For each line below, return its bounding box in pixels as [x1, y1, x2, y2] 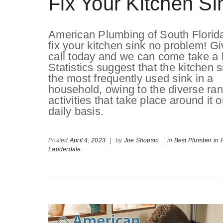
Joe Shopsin [123, 137, 159, 144]
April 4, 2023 [69, 137, 106, 144]
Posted [48, 137, 70, 144]
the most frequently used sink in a [48, 72, 214, 85]
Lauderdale [48, 146, 81, 153]
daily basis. [48, 105, 104, 118]
